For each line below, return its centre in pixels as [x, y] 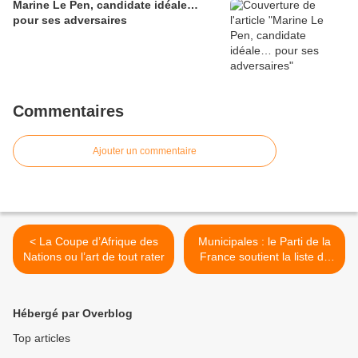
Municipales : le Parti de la [265, 242]
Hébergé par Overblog [73, 314]
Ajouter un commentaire [145, 151]
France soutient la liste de [265, 257]
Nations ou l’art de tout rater [93, 257]
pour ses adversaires [70, 20]
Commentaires [68, 111]
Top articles [42, 338]
